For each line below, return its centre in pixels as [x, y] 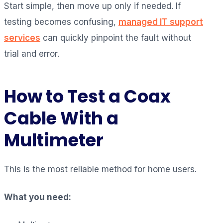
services [22, 38]
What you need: [38, 197]
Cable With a [61, 118]
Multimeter [54, 140]
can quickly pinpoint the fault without [116, 38]
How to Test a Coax [87, 96]
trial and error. [32, 54]
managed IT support [161, 22]
